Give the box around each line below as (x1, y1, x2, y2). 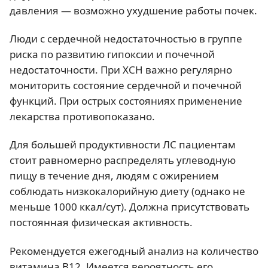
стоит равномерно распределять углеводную (10, 153, 236, 167)
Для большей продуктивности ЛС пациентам (10, 138, 236, 152)
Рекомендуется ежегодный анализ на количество (10, 243, 258, 258)
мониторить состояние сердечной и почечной (10, 78, 242, 92)
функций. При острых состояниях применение (10, 94, 242, 108)
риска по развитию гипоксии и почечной (10, 47, 215, 61)
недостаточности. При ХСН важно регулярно (10, 63, 232, 77)
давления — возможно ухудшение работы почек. (10, 3, 257, 17)
